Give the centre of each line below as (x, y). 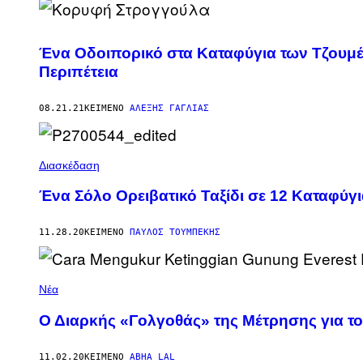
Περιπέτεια (79, 71)
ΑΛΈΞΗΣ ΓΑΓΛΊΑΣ (169, 108)
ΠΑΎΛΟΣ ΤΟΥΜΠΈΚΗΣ (175, 233)
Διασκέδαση (69, 165)
